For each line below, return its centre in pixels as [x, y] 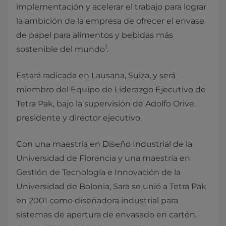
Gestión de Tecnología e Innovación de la [98, 172]
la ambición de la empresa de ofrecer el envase [110, 21]
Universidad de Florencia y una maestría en [103, 158]
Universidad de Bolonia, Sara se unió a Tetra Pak [111, 186]
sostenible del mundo [61, 49]
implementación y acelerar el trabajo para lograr [111, 7]
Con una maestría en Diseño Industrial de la [104, 144]
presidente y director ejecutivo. [79, 118]
